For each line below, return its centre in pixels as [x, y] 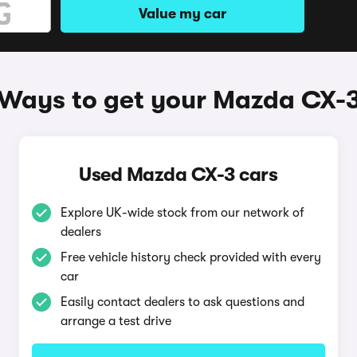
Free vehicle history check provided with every [190, 257]
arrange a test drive [116, 321]
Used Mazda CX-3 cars [178, 175]
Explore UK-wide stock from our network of [182, 213]
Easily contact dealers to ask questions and [182, 302]
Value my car [182, 14]
